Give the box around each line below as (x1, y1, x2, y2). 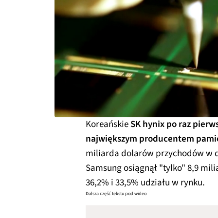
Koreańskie (86, 118, 130, 131)
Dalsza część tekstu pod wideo (86, 190, 146, 197)
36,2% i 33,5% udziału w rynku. (86, 176, 205, 189)
